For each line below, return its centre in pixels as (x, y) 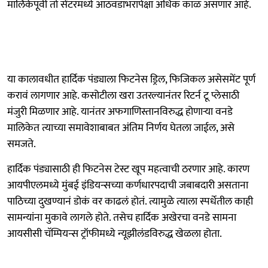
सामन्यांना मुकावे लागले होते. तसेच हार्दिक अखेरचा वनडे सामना (122, 217)
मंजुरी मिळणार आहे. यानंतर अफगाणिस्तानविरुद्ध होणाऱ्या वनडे (120, 112)
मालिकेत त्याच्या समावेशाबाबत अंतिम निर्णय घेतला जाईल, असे (121, 128)
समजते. (22, 144)
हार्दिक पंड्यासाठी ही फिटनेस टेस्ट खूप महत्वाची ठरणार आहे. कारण (128, 169)
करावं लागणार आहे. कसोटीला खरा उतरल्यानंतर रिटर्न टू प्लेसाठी (123, 95)
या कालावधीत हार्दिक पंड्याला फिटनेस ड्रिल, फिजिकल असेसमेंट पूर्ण (131, 79)
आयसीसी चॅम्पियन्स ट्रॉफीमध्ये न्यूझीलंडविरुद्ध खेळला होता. (115, 234)
